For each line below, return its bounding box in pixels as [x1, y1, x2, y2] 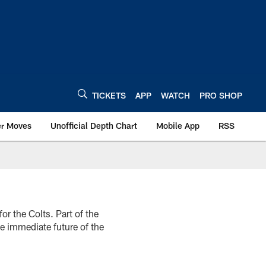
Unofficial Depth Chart [50, 121, 137, 131]
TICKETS [92, 90, 126, 100]
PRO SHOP [199, 90, 242, 100]
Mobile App [156, 121, 199, 131]
